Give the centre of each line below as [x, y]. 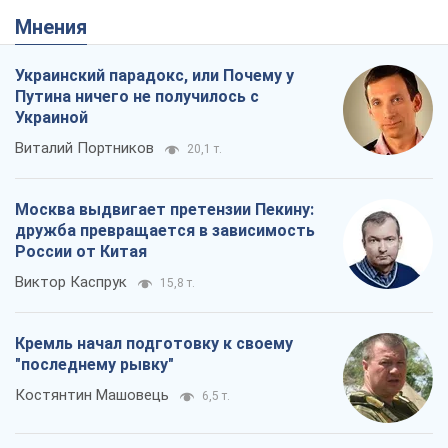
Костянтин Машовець [92, 135]
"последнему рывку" [94, 105]
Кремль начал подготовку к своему [154, 84]
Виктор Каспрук [71, 22]
